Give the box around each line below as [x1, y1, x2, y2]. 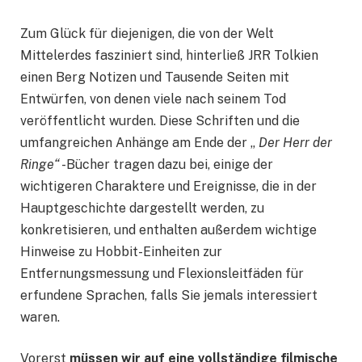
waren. [20, 309, 60, 325]
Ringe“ [20, 156, 60, 172]
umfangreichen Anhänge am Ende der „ [20, 134, 259, 150]
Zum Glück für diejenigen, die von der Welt [20, 25, 274, 41]
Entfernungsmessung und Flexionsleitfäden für [20, 265, 304, 281]
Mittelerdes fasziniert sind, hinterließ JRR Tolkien [20, 47, 318, 63]
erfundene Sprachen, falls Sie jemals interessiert [20, 287, 318, 303]
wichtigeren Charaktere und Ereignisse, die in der [20, 178, 317, 194]
